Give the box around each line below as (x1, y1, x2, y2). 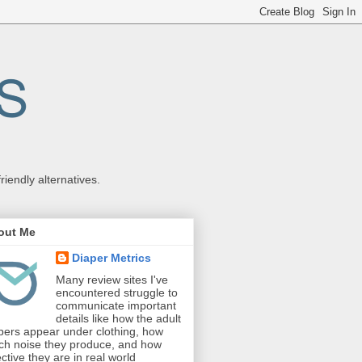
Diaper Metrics (71, 251, 151, 265)
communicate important (55, 299, 176, 313)
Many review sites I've (55, 273, 168, 287)
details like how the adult (55, 312, 181, 326)
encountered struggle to (55, 286, 178, 300)
